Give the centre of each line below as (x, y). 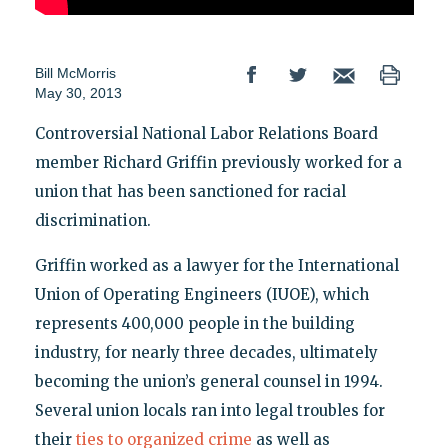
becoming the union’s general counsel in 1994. (208, 382)
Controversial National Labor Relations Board (206, 134)
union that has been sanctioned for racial (190, 192)
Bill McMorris (75, 73)
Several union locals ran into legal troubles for (209, 411)
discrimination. (92, 221)
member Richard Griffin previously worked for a (218, 163)
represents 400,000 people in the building (194, 324)
